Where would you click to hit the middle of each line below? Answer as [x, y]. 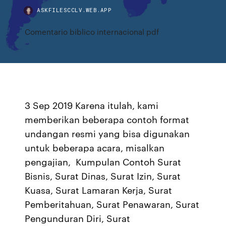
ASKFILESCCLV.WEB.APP [74, 10]
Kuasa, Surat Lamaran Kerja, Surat [99, 190]
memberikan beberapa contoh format [107, 119]
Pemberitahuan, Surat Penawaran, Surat [112, 204]
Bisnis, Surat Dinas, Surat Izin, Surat [103, 176]
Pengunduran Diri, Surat [78, 218]
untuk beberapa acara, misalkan [95, 147]
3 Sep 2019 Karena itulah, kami [92, 105]
